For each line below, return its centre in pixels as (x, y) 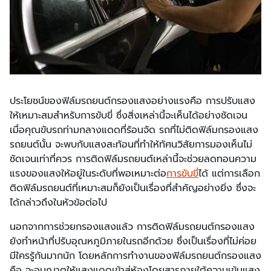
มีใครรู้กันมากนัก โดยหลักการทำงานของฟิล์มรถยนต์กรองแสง (135, 256)
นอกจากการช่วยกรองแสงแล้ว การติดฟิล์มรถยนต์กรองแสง (132, 227)
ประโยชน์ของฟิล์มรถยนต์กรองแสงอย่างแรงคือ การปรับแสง (132, 101)
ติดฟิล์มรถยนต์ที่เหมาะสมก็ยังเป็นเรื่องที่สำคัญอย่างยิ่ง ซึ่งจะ (133, 188)
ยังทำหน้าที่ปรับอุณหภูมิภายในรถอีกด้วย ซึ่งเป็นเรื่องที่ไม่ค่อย (133, 242)
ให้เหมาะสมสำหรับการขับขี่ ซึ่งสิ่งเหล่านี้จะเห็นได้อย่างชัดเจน (129, 116)
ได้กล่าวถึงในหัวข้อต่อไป (58, 203)
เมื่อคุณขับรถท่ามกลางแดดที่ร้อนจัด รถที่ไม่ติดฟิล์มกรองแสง (134, 130)
